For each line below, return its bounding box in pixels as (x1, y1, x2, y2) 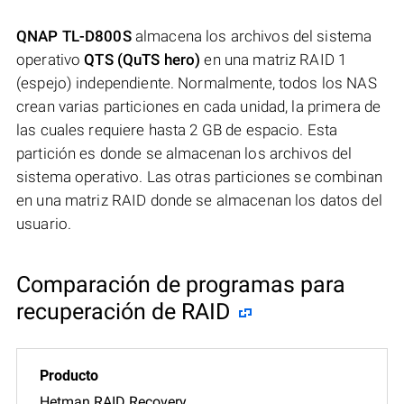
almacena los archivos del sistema (131, 26, 372, 45)
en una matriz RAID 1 (200, 50, 347, 69)
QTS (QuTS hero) (84, 50, 201, 69)
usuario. (16, 214, 72, 233)
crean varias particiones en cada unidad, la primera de (16, 96, 381, 115)
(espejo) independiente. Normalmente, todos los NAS (16, 73, 377, 92)
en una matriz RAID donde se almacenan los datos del (16, 190, 382, 209)
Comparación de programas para (16, 271, 345, 298)
